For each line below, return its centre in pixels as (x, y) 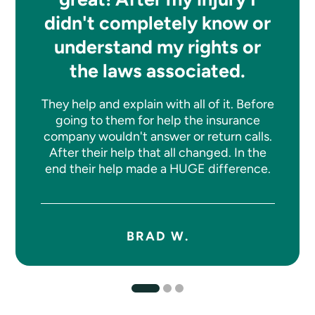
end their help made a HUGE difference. (157, 169)
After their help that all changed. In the (157, 153)
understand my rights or (158, 47)
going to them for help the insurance (157, 120)
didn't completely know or (158, 23)
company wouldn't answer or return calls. (157, 136)
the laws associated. (158, 71)
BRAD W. (158, 236)
